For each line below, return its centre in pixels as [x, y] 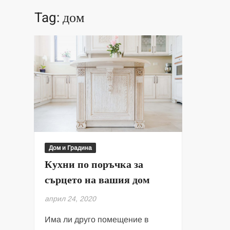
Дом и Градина [71, 148]
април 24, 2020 [71, 199]
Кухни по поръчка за [94, 165]
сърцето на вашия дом [98, 180]
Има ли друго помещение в [97, 220]
